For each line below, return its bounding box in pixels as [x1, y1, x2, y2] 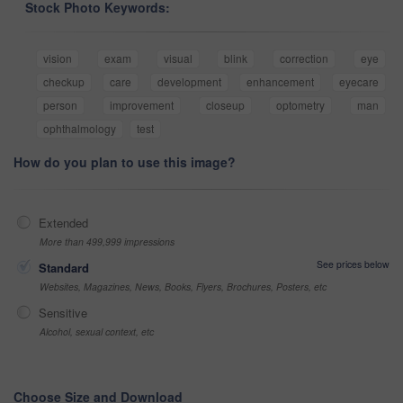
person [43, 97, 77, 113]
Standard [39, 259, 89, 277]
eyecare [339, 74, 379, 90]
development [157, 74, 221, 90]
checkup [43, 74, 85, 90]
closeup [205, 97, 245, 113]
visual [163, 50, 193, 67]
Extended [39, 214, 88, 232]
